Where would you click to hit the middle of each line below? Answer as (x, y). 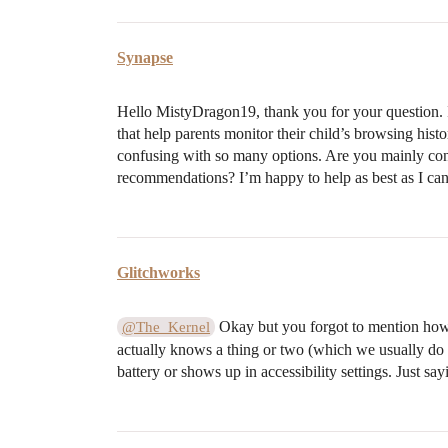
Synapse (145, 57)
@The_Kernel (166, 326)
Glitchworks (158, 272)
